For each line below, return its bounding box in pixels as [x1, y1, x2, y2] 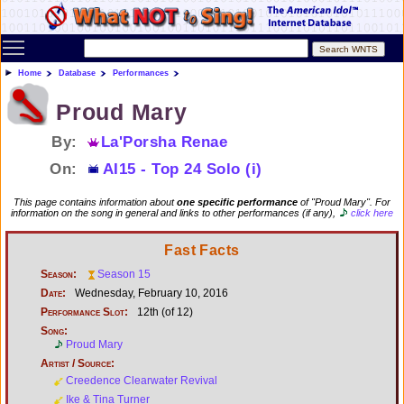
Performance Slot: [41, 305, 128, 318]
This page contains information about [14, 197, 177, 207]
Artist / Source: [41, 356, 115, 370]
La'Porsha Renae [100, 133, 228, 151]
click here [351, 207, 393, 218]
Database [59, 69, 96, 78]
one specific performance [177, 197, 298, 207]
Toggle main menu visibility [26, 34, 182, 47]
